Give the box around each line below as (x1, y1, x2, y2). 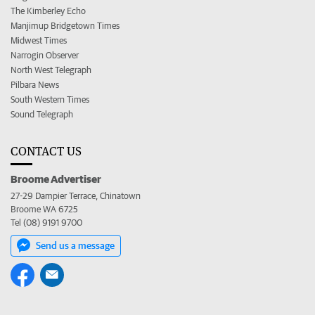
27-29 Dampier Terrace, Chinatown (11, 190, 141, 201)
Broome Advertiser (11, 172, 101, 185)
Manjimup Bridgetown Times (11, 20, 120, 31)
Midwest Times (11, 34, 67, 46)
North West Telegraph (11, 64, 91, 75)
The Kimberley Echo (11, 5, 86, 16)
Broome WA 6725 (11, 203, 78, 214)
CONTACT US (11, 143, 82, 158)
